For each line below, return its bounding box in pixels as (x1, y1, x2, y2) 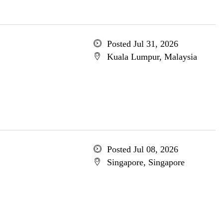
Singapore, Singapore (107, 157, 185, 167)
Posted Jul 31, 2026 (107, 39, 178, 49)
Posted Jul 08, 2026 (107, 144, 178, 154)
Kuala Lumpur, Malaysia (107, 52, 197, 62)
